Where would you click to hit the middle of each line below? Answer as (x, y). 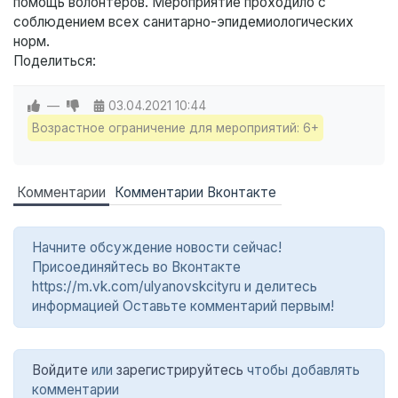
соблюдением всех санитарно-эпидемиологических (183, 22)
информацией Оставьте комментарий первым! (183, 306)
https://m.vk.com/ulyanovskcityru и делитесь (175, 287)
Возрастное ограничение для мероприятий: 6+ (175, 128)
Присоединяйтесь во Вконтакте (136, 267)
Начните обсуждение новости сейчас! (157, 248)
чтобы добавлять (302, 370)
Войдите (60, 370)
